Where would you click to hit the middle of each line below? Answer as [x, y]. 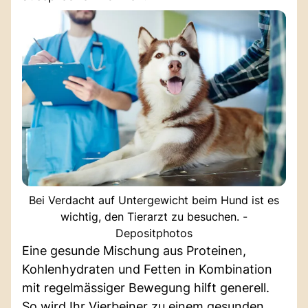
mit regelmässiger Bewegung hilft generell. [146, 287]
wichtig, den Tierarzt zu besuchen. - [154, 216]
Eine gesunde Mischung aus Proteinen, [134, 250]
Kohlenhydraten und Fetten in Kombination [147, 269]
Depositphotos [154, 233]
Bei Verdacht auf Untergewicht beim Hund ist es [154, 200]
